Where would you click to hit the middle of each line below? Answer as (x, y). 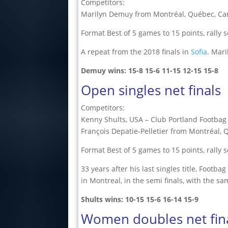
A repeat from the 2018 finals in (136, 52)
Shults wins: (103, 199)
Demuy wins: (105, 70)
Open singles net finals (151, 90)
